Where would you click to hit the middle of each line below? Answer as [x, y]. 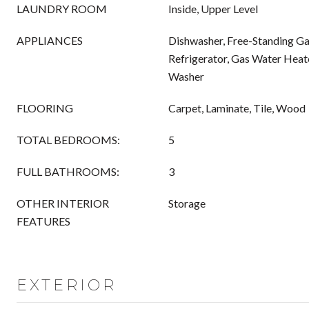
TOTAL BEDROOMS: [68, 140]
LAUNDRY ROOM [62, 9]
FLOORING [45, 108]
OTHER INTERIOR [63, 203]
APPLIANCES [50, 40]
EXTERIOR [67, 285]
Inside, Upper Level [213, 9]
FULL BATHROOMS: [68, 171]
